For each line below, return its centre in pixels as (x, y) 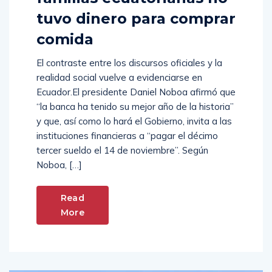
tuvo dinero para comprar (136, 19)
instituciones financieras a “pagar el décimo (127, 136)
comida (65, 39)
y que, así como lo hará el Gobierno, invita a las (134, 121)
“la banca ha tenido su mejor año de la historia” (135, 107)
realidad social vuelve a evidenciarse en (119, 78)
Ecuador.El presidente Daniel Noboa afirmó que (136, 92)
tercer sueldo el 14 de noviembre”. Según (122, 151)
